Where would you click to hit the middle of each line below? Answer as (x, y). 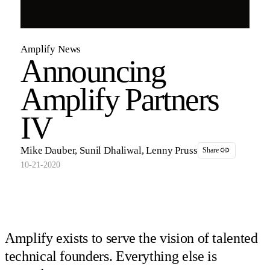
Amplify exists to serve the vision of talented (131, 238)
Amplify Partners (120, 99)
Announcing (93, 71)
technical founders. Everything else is (111, 256)
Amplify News (51, 49)
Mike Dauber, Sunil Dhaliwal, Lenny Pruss (109, 150)
